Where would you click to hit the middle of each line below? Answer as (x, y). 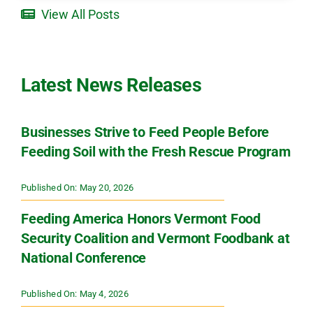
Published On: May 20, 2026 (77, 188)
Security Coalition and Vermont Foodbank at (155, 239)
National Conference (83, 258)
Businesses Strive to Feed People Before (145, 132)
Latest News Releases (111, 86)
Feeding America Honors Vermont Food (140, 219)
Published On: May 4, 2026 (74, 294)
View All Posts (80, 15)
